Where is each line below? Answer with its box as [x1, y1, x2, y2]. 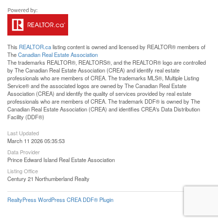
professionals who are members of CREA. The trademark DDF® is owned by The [7, 97, 200, 105]
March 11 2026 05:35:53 [7, 136, 65, 145]
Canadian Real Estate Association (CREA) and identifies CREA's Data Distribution [7, 105, 200, 113]
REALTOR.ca [19, 42, 51, 51]
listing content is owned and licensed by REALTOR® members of [51, 42, 205, 51]
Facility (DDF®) [7, 112, 44, 121]
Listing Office [7, 166, 38, 175]
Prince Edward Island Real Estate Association [7, 155, 115, 163]
